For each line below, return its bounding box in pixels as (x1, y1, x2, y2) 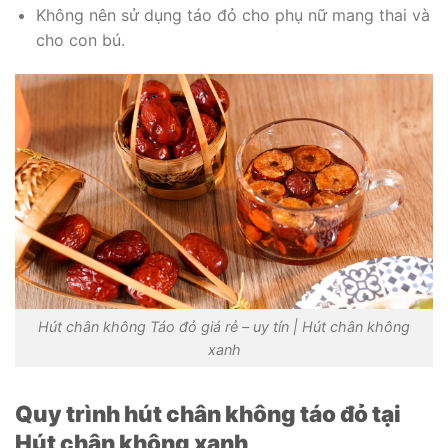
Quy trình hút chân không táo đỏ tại (15, 399, 401, 427)
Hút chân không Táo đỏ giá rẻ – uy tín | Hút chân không (38, 317, 410, 335)
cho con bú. (35, 29, 125, 50)
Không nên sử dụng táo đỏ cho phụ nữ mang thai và (35, 4, 430, 25)
